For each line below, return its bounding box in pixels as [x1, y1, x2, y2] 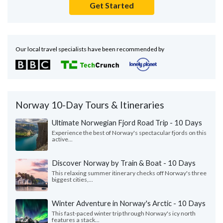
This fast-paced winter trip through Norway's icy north [52, 210, 196, 218]
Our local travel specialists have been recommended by [15, 45, 164, 53]
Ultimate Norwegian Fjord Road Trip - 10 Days [52, 118, 202, 127]
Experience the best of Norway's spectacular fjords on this [52, 129, 207, 137]
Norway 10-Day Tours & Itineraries [15, 99, 164, 111]
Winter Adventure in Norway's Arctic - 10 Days [52, 199, 206, 208]
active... [52, 135, 73, 143]
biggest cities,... [52, 176, 93, 184]
